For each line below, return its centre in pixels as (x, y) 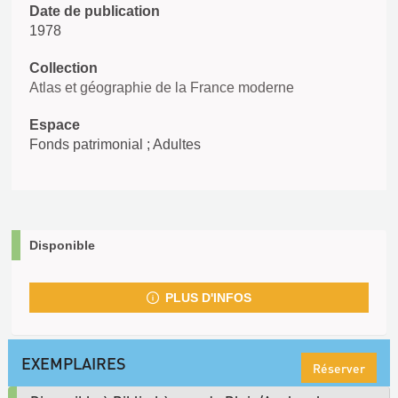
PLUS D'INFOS (208, 298)
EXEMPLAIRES (74, 363)
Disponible (62, 245)
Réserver (339, 368)
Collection (64, 68)
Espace (55, 125)
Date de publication (95, 11)
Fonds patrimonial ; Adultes (115, 144)
